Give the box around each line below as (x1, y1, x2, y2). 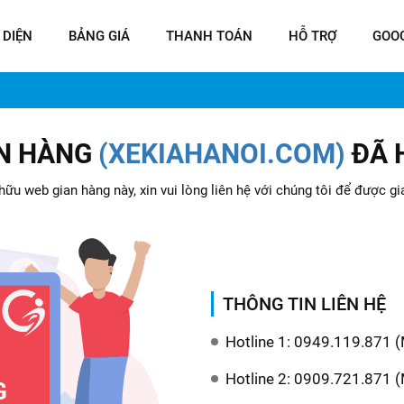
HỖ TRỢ (289, 28, 336, 44)
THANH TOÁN (166, 28, 252, 44)
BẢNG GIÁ (69, 28, 130, 44)
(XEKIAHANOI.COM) (97, 138, 345, 170)
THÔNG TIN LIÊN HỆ (223, 292, 386, 315)
